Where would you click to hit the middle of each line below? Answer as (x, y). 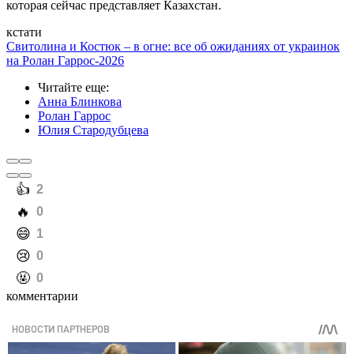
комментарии (42, 296)
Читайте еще (72, 88)
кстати (24, 32)
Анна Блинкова (80, 102)
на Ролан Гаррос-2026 (65, 61)
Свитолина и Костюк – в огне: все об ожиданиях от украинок (173, 47)
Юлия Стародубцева (93, 130)
